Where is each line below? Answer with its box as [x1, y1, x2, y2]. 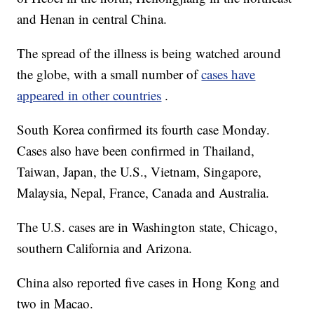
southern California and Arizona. [17, 239, 193, 257]
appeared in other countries [17, 86, 162, 104]
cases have [201, 65, 256, 83]
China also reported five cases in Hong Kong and [17, 273, 280, 292]
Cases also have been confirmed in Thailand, [17, 142, 255, 160]
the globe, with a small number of [17, 65, 202, 83]
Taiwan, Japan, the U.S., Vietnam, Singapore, [17, 163, 262, 181]
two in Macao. [17, 294, 94, 313]
